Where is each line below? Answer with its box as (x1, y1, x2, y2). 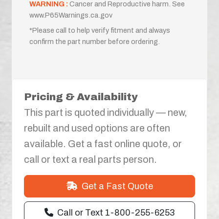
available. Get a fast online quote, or (24, 138, 182, 149)
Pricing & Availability (24, 91, 138, 102)
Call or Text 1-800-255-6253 (57, 207, 175, 218)
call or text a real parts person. (24, 153, 157, 165)
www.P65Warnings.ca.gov (29, 11, 112, 19)
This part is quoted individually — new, (24, 107, 187, 118)
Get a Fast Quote (81, 181, 153, 191)
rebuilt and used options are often (24, 122, 170, 133)
